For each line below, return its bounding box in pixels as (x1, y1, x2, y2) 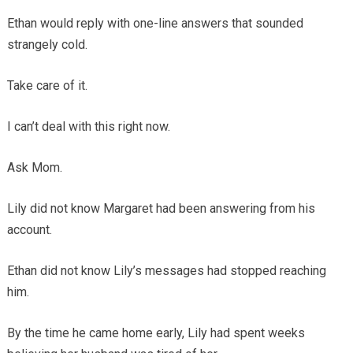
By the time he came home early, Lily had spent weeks (6, 325, 305, 341)
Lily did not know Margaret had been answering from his (6, 201, 315, 217)
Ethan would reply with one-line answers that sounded (6, 16, 303, 32)
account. (6, 222, 52, 238)
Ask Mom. (6, 160, 62, 176)
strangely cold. (6, 37, 87, 53)
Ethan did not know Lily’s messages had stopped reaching (6, 263, 326, 279)
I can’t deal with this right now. (6, 119, 170, 135)
